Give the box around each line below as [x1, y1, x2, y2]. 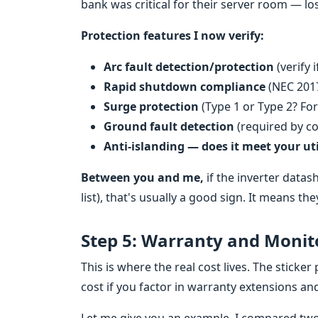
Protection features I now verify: [81, 28, 264, 43]
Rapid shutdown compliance [104, 79, 265, 94]
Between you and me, [81, 170, 204, 185]
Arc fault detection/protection [104, 59, 274, 75]
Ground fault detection [104, 119, 234, 134]
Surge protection [104, 99, 199, 114]
